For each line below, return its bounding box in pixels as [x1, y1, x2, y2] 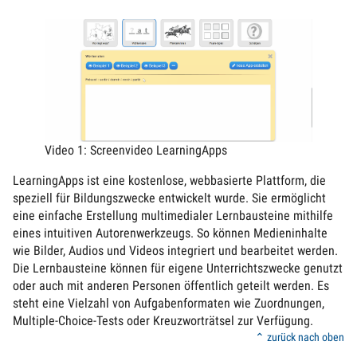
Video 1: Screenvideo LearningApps [45, 142, 227, 158]
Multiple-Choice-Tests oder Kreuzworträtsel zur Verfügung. [13, 312, 313, 328]
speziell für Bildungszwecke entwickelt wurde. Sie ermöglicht [13, 190, 326, 206]
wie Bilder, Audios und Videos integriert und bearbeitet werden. [13, 242, 338, 258]
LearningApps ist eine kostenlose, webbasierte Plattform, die [13, 172, 326, 188]
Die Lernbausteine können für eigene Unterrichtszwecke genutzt [13, 260, 343, 276]
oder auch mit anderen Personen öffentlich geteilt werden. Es [13, 277, 329, 293]
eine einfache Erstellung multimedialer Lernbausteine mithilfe [13, 207, 333, 223]
